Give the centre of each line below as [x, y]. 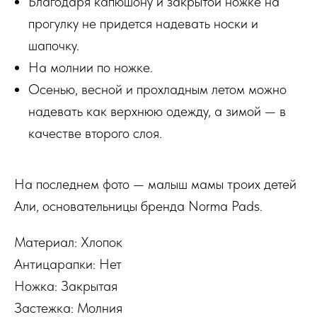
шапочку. [54, 45]
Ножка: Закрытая [66, 286]
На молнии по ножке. [91, 67]
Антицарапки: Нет [68, 264]
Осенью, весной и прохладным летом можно [157, 89]
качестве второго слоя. [95, 133]
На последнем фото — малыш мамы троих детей [155, 184]
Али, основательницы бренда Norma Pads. [138, 206]
